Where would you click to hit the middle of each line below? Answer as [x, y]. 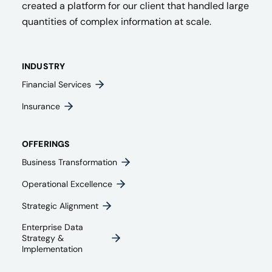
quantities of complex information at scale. [117, 22]
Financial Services [56, 84]
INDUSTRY [44, 66]
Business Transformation [70, 162]
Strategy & [43, 238]
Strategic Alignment [60, 206]
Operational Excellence [67, 184]
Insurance [41, 106]
